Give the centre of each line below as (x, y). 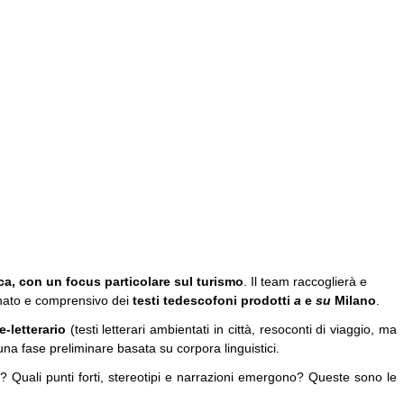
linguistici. (252, 348)
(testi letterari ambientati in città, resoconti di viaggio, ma (231, 329)
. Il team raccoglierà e (305, 282)
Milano (355, 301)
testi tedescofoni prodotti (213, 301)
